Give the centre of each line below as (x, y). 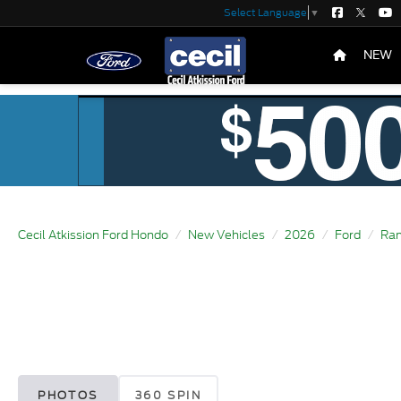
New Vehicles (226, 235)
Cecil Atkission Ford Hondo (93, 235)
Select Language (265, 13)
